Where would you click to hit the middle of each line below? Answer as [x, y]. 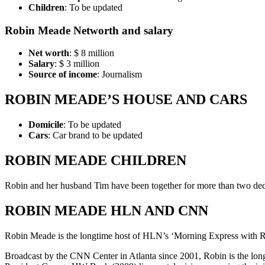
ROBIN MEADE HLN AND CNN [106, 210]
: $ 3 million [77, 64]
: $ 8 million [92, 53]
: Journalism [119, 75]
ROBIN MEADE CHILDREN [96, 161]
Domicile [46, 125]
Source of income [63, 75]
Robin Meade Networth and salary [89, 30]
